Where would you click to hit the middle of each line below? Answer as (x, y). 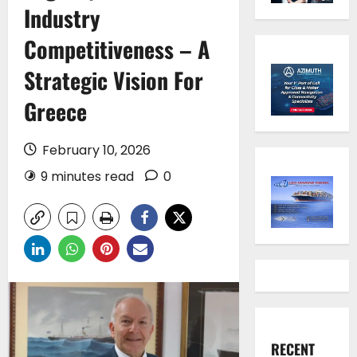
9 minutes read (87, 176)
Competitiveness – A (117, 49)
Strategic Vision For (114, 80)
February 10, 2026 (95, 150)
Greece (55, 111)
